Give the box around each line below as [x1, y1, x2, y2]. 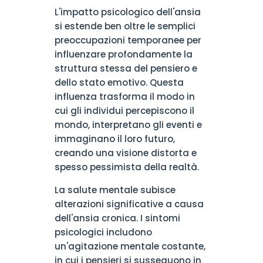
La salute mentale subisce [54, 184, 176, 196]
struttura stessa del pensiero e [54, 62, 197, 75]
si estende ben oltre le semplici [54, 20, 195, 32]
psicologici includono [54, 226, 152, 238]
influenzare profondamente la [54, 48, 193, 60]
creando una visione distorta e [54, 147, 197, 159]
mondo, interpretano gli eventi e [54, 119, 202, 131]
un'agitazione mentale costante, [54, 240, 205, 252]
